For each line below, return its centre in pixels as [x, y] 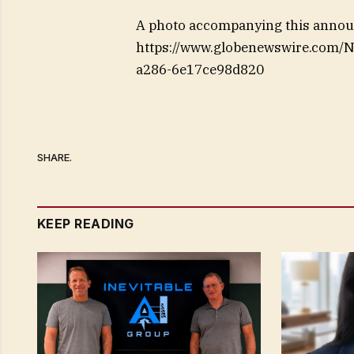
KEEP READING [86, 224]
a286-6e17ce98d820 [200, 70]
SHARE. [55, 157]
